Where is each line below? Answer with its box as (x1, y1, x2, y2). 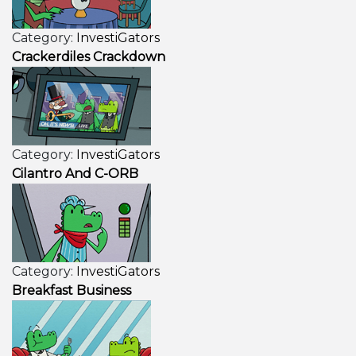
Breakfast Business (12, 283, 131, 298)
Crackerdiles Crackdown (12, 49, 165, 64)
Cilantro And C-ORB (12, 166, 138, 181)
